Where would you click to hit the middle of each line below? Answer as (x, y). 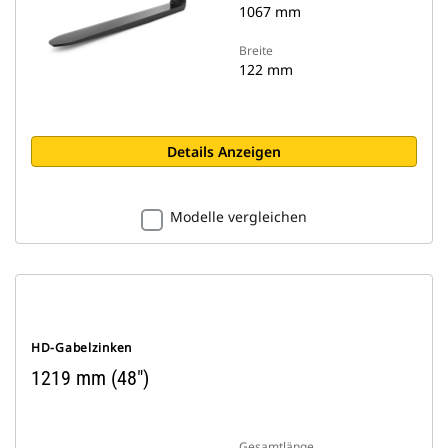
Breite (256, 50)
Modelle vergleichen (238, 216)
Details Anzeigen (224, 151)
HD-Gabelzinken (82, 347)
